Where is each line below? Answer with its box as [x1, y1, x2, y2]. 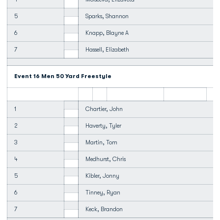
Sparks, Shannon [85, 13, 129, 20]
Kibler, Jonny [85, 172, 119, 179]
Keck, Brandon [85, 206, 123, 213]
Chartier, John [85, 106, 123, 112]
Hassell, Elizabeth [85, 46, 129, 53]
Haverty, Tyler [85, 122, 121, 129]
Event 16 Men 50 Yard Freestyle [14, 73, 111, 80]
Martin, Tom [85, 139, 117, 146]
